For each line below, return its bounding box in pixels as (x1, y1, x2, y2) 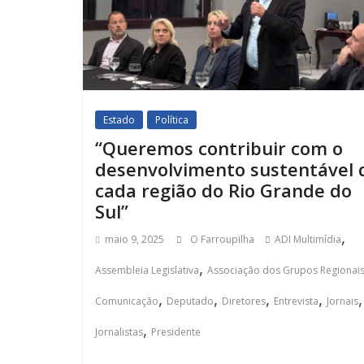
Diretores (222, 293, 266, 308)
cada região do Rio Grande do (95, 177, 352, 202)
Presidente (151, 324, 201, 339)
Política (155, 112, 188, 127)
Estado (103, 112, 135, 127)
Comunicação (95, 293, 158, 308)
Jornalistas (95, 324, 143, 339)
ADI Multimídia (275, 232, 341, 246)
